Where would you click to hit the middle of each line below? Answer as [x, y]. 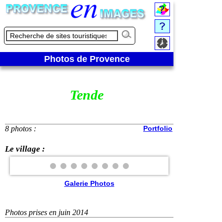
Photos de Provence [87, 59]
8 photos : [21, 128]
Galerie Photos [89, 184]
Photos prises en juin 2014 [47, 213]
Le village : [25, 149]
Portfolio [158, 128]
